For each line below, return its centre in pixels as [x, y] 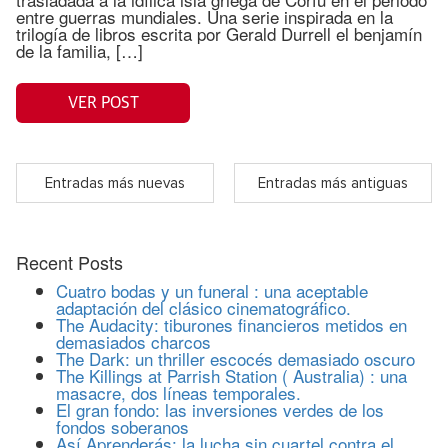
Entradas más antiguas [333, 183]
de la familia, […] [79, 51]
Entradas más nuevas [115, 183]
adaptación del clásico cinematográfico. [203, 308]
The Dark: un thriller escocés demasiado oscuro [235, 359]
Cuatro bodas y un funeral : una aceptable [212, 291]
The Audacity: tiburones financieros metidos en [231, 325]
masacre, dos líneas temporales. [178, 393]
